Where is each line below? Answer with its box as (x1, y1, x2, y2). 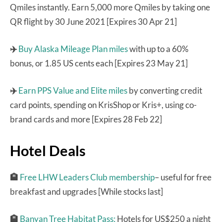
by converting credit (127, 85, 202, 96)
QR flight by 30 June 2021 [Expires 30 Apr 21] (10, 16, 177, 27)
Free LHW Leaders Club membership (20, 171, 155, 182)
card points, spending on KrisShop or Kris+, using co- (10, 99, 197, 110)
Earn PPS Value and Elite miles (18, 85, 127, 96)
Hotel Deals (10, 141, 86, 159)
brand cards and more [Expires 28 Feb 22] (10, 113, 162, 124)
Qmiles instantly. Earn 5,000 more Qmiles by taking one (10, 1, 210, 12)
